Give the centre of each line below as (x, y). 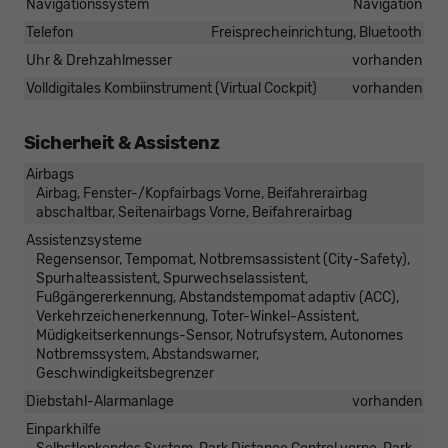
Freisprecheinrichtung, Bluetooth (316, 33)
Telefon (49, 33)
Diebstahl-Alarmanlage (100, 402)
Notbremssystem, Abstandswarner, (147, 355)
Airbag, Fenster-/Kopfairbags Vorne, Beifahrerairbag (201, 194)
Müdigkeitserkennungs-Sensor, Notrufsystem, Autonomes (219, 336)
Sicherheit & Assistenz (122, 143)
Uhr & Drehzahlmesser (99, 61)
